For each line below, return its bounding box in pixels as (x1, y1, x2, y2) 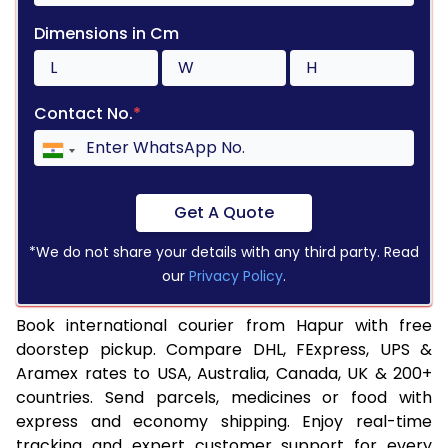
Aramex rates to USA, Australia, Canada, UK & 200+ (16, 362, 432, 386)
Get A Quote (174, 200, 274, 224)
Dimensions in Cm (34, 21, 179, 45)
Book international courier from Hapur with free (16, 314, 432, 338)
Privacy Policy (189, 266, 283, 287)
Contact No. (34, 101, 133, 125)
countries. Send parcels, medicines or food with (16, 386, 432, 410)
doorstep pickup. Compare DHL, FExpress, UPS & (16, 338, 432, 362)
